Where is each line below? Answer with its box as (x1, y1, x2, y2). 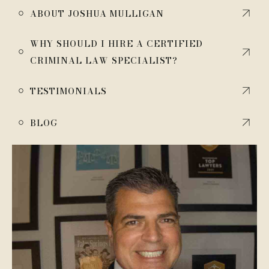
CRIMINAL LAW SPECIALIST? (30, 54, 178, 67)
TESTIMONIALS (30, 84, 107, 98)
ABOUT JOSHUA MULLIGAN (30, 7, 164, 20)
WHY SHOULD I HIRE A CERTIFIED (30, 37, 203, 50)
